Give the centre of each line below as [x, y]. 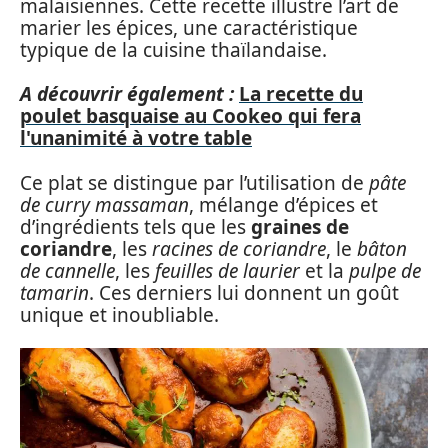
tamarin [54, 292]
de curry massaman [104, 204]
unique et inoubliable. [119, 314]
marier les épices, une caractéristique [189, 27]
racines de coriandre [239, 248]
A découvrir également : [127, 94]
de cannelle [67, 270]
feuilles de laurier [227, 270]
